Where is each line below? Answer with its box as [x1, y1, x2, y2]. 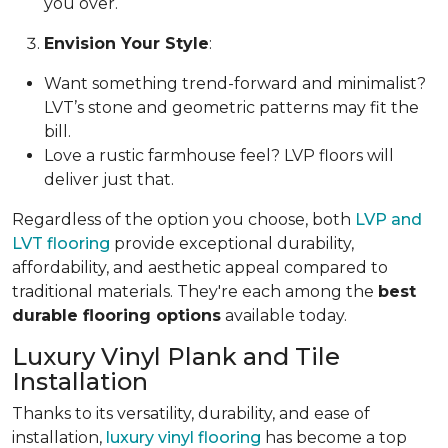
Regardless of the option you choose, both [12, 210, 355, 230]
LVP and [355, 210, 422, 230]
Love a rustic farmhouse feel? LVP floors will [44, 146, 394, 166]
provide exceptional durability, [110, 234, 354, 254]
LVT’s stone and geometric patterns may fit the [44, 98, 419, 118]
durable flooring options [12, 306, 221, 326]
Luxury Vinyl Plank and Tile [12, 342, 340, 372]
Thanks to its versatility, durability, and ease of [12, 404, 370, 424]
